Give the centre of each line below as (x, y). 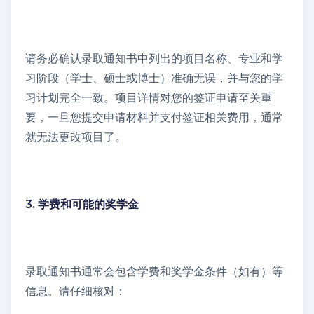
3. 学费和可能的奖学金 (82, 204)
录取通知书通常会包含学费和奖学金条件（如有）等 (154, 271)
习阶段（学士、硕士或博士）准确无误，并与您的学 (154, 78)
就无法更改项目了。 (76, 137)
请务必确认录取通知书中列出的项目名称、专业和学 (154, 58)
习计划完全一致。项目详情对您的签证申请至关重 (149, 97)
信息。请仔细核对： (76, 291)
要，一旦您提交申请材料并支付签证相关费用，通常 (154, 117)
